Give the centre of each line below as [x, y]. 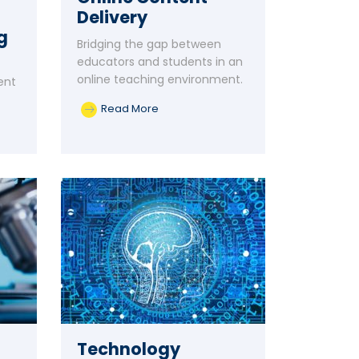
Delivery [112, 17]
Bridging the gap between [149, 44]
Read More [130, 109]
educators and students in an [160, 62]
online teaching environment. [160, 79]
